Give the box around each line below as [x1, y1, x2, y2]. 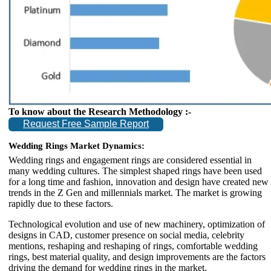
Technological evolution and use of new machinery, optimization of [8, 218, 265, 229]
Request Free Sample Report [23, 119, 149, 129]
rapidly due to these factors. [8, 198, 113, 209]
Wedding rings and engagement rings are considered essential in [8, 154, 252, 165]
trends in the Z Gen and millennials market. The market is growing [8, 187, 262, 198]
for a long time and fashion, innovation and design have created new [8, 176, 269, 187]
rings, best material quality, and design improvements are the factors [8, 251, 266, 262]
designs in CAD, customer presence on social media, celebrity [8, 229, 244, 240]
